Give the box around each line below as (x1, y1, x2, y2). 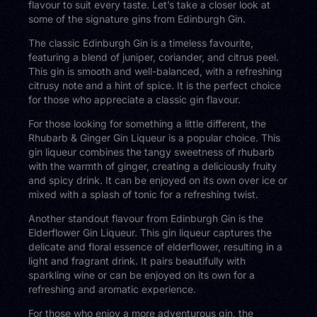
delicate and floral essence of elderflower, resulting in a (28, 241, 283, 253)
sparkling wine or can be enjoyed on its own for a (28, 269, 255, 282)
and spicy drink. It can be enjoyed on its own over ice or (28, 174, 288, 187)
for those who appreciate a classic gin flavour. (28, 93, 241, 106)
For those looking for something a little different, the (28, 117, 267, 130)
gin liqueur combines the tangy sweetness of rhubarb (28, 146, 275, 158)
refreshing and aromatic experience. (28, 283, 197, 296)
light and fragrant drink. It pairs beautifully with (28, 255, 246, 267)
